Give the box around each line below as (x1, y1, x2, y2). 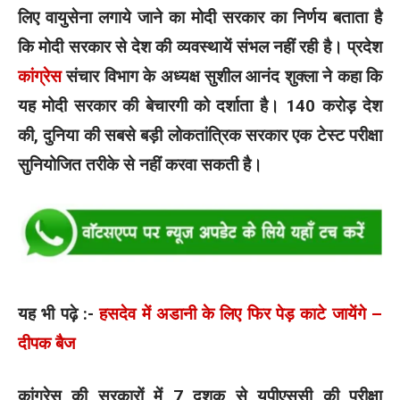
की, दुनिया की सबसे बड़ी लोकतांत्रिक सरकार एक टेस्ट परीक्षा (18, 124, 382, 146)
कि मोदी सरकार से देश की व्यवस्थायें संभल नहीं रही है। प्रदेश (18, 36, 382, 57)
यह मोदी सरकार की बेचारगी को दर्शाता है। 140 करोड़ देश (18, 95, 382, 116)
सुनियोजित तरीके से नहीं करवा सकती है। (18, 154, 262, 175)
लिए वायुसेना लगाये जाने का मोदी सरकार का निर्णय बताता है (18, 6, 382, 28)
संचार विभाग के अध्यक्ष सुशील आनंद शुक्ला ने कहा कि (62, 65, 382, 87)
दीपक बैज (18, 332, 75, 354)
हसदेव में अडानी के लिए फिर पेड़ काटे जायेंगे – (99, 303, 383, 324)
